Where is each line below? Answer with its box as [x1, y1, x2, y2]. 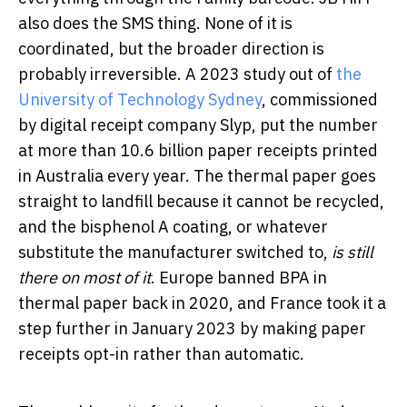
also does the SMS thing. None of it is [18, 12, 293, 34]
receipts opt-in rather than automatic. [18, 342, 304, 364]
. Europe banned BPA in [151, 266, 327, 288]
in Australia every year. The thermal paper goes [18, 164, 376, 186]
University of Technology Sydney [18, 88, 262, 110]
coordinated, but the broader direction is [18, 37, 324, 59]
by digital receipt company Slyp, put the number [18, 114, 378, 135]
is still [332, 241, 373, 263]
